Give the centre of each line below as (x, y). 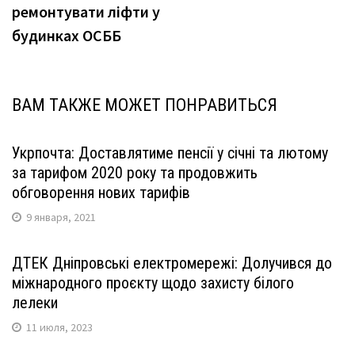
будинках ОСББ (67, 35)
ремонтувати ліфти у (86, 11)
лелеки (35, 303)
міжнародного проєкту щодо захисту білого (153, 283)
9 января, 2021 (61, 217)
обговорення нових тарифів (101, 193)
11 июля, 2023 (59, 327)
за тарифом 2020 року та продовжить (135, 173)
